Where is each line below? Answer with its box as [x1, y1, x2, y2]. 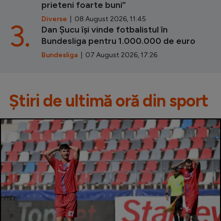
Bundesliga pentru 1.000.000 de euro [41, 35, 195, 46]
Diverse [41, 14, 67, 23]
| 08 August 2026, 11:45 [67, 14, 146, 23]
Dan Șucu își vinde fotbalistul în [41, 24, 168, 35]
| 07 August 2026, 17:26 [78, 50, 157, 59]
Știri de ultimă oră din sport [9, 90, 208, 111]
